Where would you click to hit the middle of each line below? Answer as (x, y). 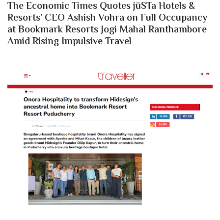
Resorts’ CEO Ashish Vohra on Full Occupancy (107, 18)
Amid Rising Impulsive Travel (69, 42)
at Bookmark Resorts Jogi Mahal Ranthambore (107, 30)
